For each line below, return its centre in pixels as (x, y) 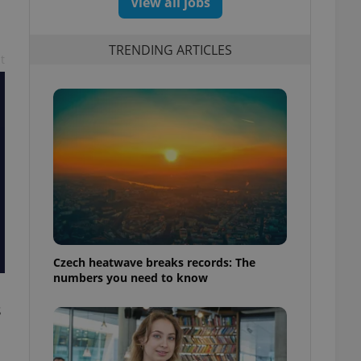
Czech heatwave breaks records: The (154, 262)
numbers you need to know (131, 277)
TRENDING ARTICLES (170, 50)
